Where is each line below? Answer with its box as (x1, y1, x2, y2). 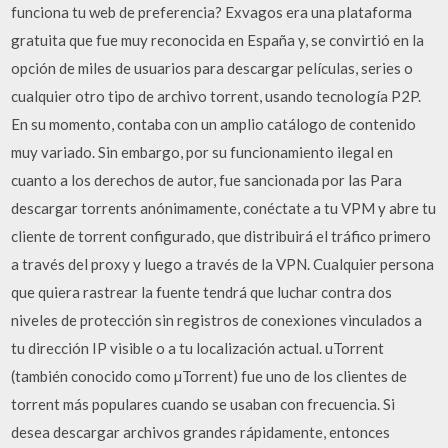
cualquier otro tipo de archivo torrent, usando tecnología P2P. (11, 87, 422, 105)
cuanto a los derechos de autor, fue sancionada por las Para (11, 171, 403, 189)
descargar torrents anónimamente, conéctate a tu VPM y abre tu (11, 199, 437, 217)
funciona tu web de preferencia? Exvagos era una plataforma (11, 3, 413, 21)
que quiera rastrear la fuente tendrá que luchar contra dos (11, 283, 393, 301)
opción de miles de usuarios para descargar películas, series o (11, 59, 414, 77)
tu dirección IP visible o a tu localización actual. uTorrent (11, 339, 385, 357)
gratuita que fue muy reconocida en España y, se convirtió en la (11, 31, 425, 49)
